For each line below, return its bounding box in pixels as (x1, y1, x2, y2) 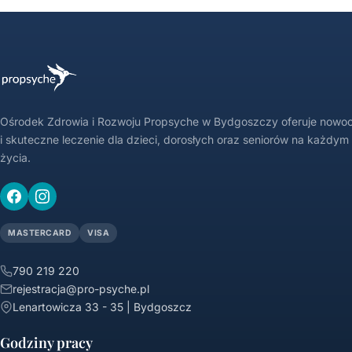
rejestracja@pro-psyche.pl (13, 282, 149, 296)
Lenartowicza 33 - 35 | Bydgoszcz (13, 300, 192, 314)
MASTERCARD (8, 228, 72, 239)
